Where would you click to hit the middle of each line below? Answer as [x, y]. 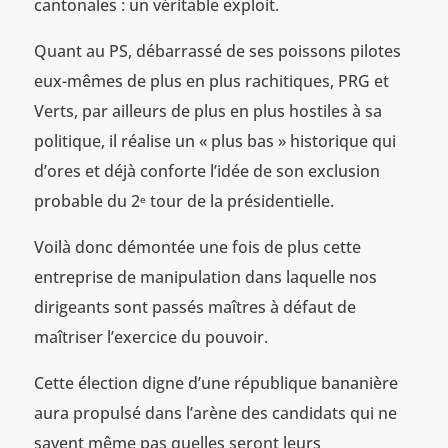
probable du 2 [86, 201]
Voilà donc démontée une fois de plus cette [197, 247]
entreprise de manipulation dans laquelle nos [205, 277]
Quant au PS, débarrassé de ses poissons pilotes [217, 51]
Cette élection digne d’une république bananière [215, 383]
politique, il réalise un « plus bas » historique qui [214, 141]
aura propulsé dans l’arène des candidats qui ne [215, 413]
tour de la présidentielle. [239, 201]
